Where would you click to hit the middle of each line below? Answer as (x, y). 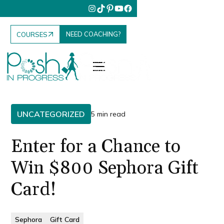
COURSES (32, 34)
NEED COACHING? (93, 34)
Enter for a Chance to (96, 147)
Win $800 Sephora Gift (105, 168)
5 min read (108, 114)
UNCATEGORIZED (51, 114)
